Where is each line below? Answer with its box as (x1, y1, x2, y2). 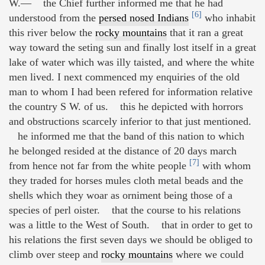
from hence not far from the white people (9, 160, 189, 172)
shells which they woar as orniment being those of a (9, 189, 232, 202)
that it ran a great (167, 27, 243, 39)
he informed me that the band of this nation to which (9, 130, 244, 143)
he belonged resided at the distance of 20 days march (9, 145, 237, 157)
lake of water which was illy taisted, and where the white (9, 56, 254, 69)
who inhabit (202, 12, 256, 24)
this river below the (9, 27, 95, 39)
